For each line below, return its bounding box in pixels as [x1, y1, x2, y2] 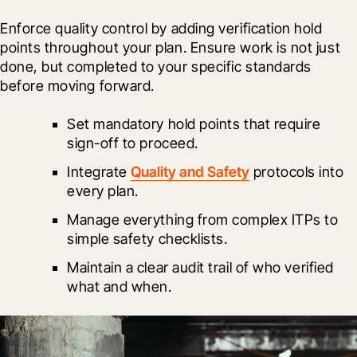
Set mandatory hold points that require [67, 115, 321, 132]
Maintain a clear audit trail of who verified [67, 258, 334, 276]
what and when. [67, 277, 172, 295]
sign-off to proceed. [67, 134, 198, 151]
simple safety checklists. [67, 229, 228, 247]
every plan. [67, 182, 139, 199]
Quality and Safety [131, 163, 250, 180]
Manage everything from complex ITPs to [67, 210, 339, 228]
